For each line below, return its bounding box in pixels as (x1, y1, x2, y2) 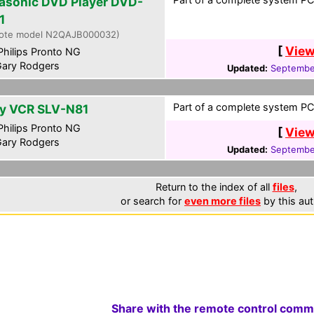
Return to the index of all (155, 181, 273, 193)
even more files (184, 195, 261, 207)
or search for (121, 195, 184, 207)
